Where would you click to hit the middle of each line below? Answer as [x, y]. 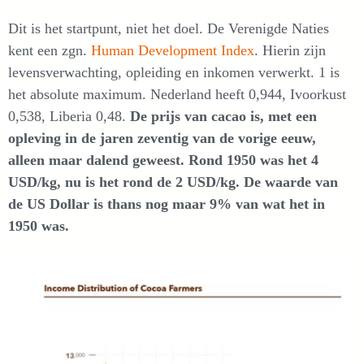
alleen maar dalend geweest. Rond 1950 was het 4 [163, 160]
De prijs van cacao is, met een [223, 116]
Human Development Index [173, 50]
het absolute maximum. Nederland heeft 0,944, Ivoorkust [177, 94]
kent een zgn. [50, 50]
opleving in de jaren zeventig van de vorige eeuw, [162, 138]
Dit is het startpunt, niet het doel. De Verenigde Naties [169, 28]
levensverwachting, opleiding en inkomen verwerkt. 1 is [174, 72]
